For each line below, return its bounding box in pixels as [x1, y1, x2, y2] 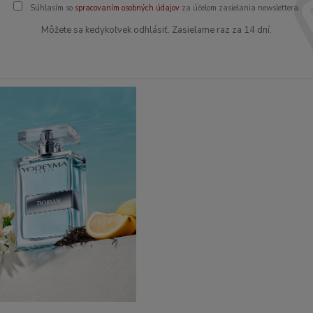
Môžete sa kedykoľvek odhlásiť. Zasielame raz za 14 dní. [41, 23, 272, 36]
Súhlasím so [27, 2, 75, 13]
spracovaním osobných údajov [74, 2, 180, 13]
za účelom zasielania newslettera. [179, 2, 300, 13]
